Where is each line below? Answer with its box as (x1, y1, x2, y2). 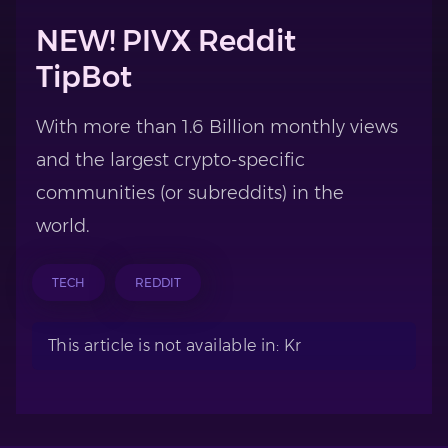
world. (36, 215, 89, 237)
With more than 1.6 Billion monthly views (36, 116, 398, 138)
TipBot (36, 59, 132, 94)
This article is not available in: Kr (48, 336, 302, 355)
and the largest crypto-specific (36, 149, 305, 171)
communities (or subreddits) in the (36, 182, 344, 204)
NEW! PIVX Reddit (36, 23, 296, 58)
